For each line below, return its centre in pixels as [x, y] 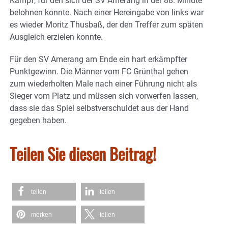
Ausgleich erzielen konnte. [56, 37]
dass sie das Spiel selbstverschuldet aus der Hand [99, 108]
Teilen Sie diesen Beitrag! [83, 153]
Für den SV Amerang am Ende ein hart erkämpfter [98, 59]
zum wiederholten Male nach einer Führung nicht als [103, 83]
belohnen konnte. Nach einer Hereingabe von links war [107, 12]
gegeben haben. [38, 120]
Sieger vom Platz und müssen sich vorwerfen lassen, [104, 96]
